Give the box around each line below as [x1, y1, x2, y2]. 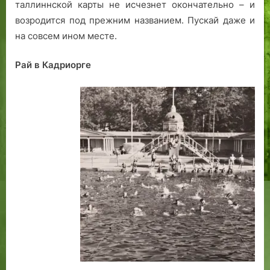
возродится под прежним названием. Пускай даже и [15, 14, 255, 26]
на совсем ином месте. [15, 30, 117, 42]
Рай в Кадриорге [15, 59, 91, 71]
